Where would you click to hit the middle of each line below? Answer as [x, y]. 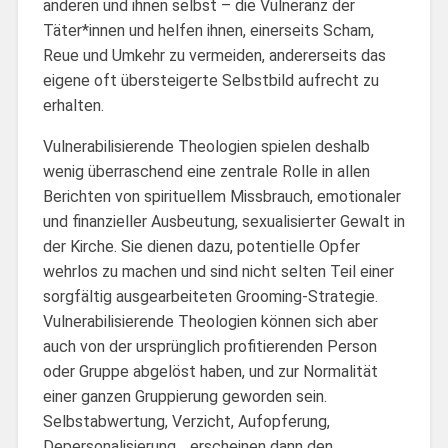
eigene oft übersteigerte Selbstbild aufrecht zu [210, 80]
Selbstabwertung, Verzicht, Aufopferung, [186, 421]
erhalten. [73, 105]
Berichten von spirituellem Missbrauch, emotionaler [221, 196]
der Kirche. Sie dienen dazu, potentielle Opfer [201, 246]
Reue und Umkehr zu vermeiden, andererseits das [214, 55]
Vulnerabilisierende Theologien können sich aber [210, 321]
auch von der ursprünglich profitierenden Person [209, 346]
